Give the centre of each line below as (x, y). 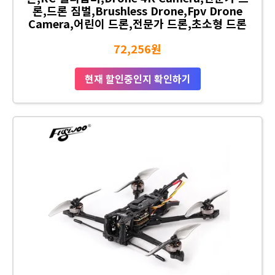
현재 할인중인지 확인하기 (137, 78)
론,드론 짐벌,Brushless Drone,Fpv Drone (137, 10)
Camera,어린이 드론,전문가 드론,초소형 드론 (137, 23)
